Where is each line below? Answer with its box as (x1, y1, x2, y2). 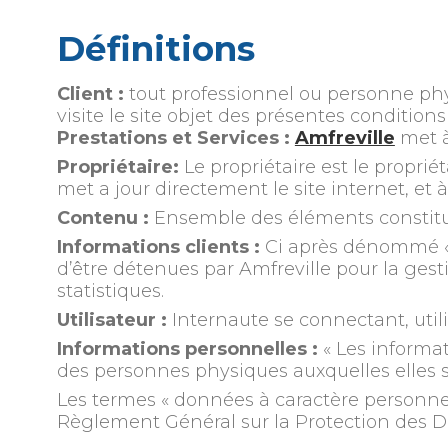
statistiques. (56, 279, 164, 302)
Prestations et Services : (56, 126, 290, 149)
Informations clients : (56, 235, 260, 258)
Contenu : (56, 206, 149, 229)
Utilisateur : (56, 308, 167, 331)
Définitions (56, 27, 255, 70)
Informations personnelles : (56, 337, 318, 360)
